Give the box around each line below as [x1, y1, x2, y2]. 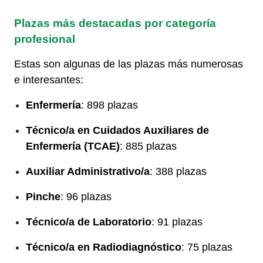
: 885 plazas [120, 140, 177, 152]
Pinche [26, 190, 60, 203]
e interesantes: [14, 73, 83, 86]
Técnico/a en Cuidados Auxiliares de [26, 124, 209, 136]
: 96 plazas [60, 190, 112, 203]
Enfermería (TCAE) [26, 140, 120, 152]
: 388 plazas [150, 165, 207, 177]
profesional [14, 32, 75, 45]
